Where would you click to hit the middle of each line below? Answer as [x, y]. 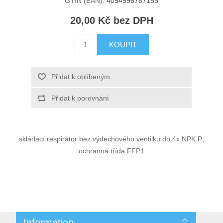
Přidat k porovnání [80, 98]
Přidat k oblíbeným [80, 77]
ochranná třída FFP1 [111, 151]
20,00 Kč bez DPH [111, 21]
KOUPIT [123, 45]
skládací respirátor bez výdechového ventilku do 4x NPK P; [111, 139]
